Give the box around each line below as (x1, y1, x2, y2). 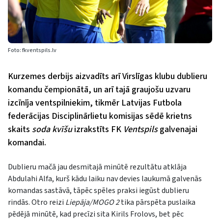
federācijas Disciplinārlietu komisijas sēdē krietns (8, 110, 192, 122)
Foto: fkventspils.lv (8, 46, 56, 55)
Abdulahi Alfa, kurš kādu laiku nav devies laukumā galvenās (8, 173, 202, 184)
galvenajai (160, 123, 197, 136)
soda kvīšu (32, 123, 72, 136)
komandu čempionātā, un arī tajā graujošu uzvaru (8, 83, 191, 96)
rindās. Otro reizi (8, 196, 65, 208)
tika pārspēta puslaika (119, 196, 195, 208)
